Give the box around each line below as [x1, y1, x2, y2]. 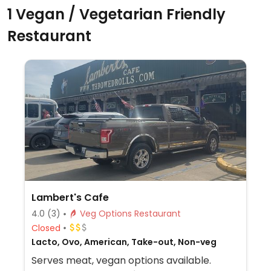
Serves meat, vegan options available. [31, 253, 211, 267]
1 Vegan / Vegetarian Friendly [7, 4, 226, 24]
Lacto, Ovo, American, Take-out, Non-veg [31, 236, 217, 248]
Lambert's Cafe [31, 191, 109, 204]
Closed [31, 221, 60, 234]
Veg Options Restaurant [134, 207, 181, 220]
